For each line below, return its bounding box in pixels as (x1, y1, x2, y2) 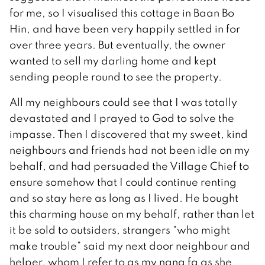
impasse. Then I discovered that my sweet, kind (9, 127, 248, 141)
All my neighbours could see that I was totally (9, 95, 237, 109)
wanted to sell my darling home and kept (9, 54, 216, 68)
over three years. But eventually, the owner (9, 38, 225, 52)
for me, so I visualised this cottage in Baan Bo (9, 6, 234, 20)
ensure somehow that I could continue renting (9, 175, 237, 189)
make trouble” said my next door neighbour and (9, 239, 250, 253)
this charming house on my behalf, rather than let (9, 207, 254, 221)
